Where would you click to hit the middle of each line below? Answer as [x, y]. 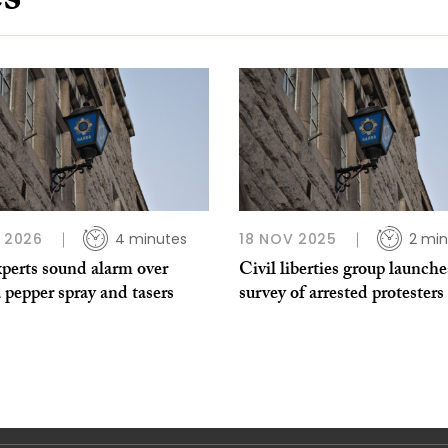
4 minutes [150, 239]
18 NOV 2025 [288, 239]
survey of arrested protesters [341, 296]
